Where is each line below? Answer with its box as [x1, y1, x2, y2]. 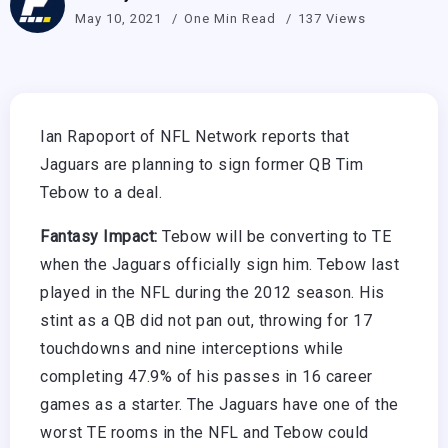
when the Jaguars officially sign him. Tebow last [40, 255, 399, 275]
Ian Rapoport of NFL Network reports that [40, 127, 349, 147]
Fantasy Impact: [40, 227, 158, 247]
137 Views [298, 10, 366, 26]
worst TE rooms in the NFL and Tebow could [40, 423, 369, 443]
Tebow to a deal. [40, 183, 162, 203]
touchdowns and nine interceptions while [40, 339, 344, 359]
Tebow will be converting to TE [157, 227, 391, 247]
